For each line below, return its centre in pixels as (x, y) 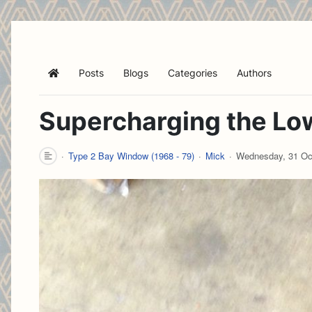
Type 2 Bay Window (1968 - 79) (131, 156)
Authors (254, 73)
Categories (193, 73)
